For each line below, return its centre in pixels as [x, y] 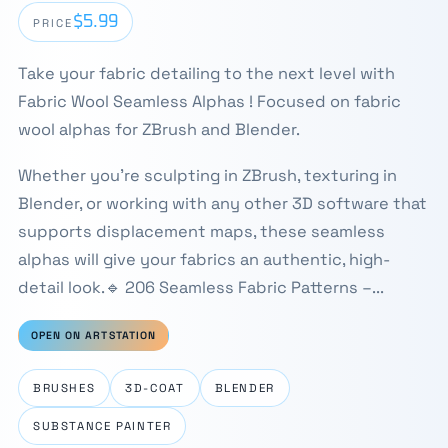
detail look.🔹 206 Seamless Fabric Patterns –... [200, 287]
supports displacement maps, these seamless [201, 231]
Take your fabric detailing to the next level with [206, 73]
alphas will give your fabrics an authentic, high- [203, 259]
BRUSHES [64, 388]
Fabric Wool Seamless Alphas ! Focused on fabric [209, 101]
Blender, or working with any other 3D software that [222, 203]
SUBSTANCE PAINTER [102, 426]
